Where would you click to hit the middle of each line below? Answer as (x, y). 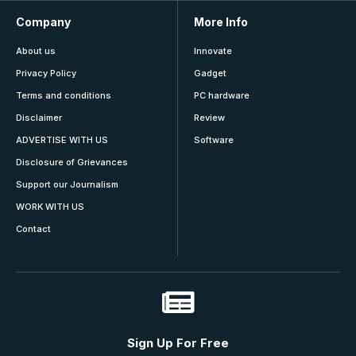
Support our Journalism (67, 184)
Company (43, 21)
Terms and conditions (64, 95)
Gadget (210, 73)
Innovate (213, 50)
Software (214, 139)
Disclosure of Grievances (72, 162)
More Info (221, 21)
